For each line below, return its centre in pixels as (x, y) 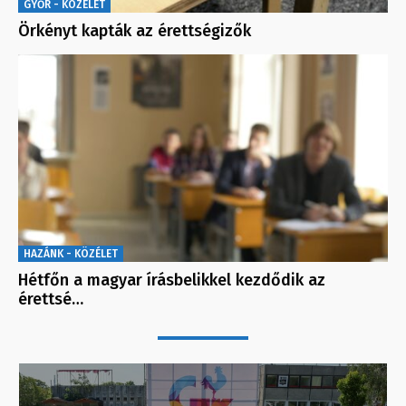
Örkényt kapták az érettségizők (135, 30)
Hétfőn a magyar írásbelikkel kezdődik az (172, 280)
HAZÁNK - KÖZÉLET (71, 254)
